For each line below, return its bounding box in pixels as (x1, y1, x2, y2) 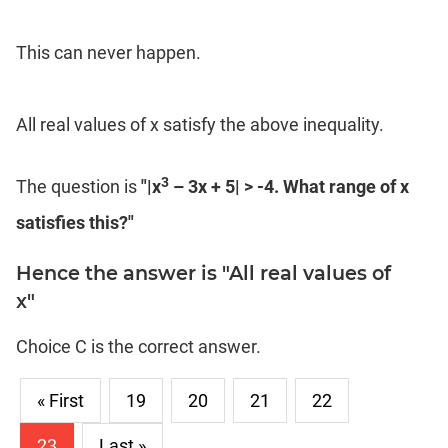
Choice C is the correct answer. (16, 336, 261, 358)
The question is (16, 176, 141, 198)
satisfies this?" (16, 212, 134, 234)
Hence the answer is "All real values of (16, 261, 391, 286)
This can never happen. (16, 42, 201, 64)
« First (37, 390, 84, 412)
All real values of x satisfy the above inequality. (16, 114, 384, 136)
